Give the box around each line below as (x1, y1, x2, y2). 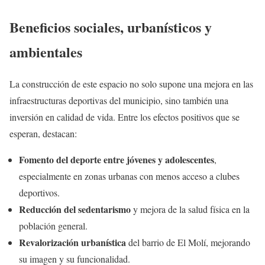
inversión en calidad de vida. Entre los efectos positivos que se (9, 111, 240, 124)
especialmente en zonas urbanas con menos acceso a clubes (19, 170, 240, 183)
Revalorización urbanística (19, 235, 126, 250)
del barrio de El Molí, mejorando (126, 236, 250, 249)
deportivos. (19, 186, 60, 199)
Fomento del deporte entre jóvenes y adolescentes (19, 153, 214, 167)
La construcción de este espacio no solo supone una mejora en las (9, 77, 253, 91)
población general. (19, 219, 88, 232)
